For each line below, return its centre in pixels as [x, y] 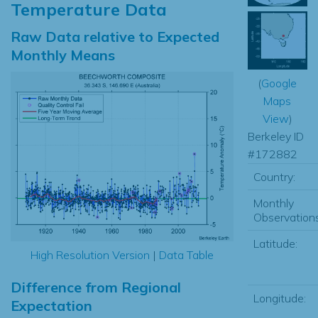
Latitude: [275, 243]
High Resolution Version [90, 255]
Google [279, 83]
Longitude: [279, 298]
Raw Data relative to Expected [115, 36]
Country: [274, 176]
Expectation [51, 306]
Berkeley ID [275, 136]
